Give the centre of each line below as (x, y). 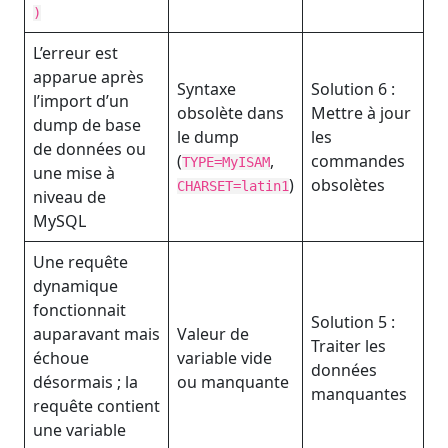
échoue (61, 358)
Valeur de (213, 334)
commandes (358, 161)
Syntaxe (206, 89)
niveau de (69, 197)
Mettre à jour (361, 113)
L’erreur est (75, 53)
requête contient (96, 406)
